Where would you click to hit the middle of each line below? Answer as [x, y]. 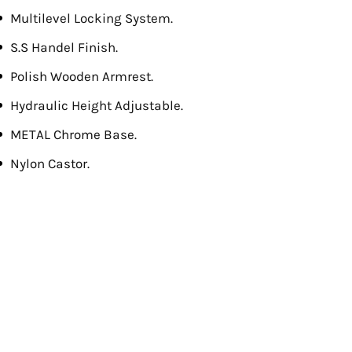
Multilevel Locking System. [92, 18]
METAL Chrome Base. [73, 134]
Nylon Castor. [50, 163]
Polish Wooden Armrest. [82, 76]
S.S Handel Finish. [64, 47]
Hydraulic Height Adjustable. [97, 105]
